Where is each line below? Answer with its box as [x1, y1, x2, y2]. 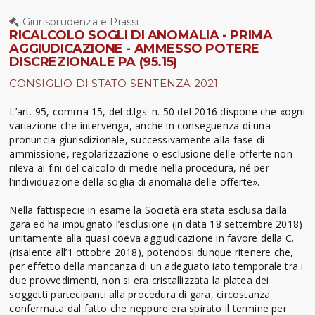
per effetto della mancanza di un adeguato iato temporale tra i [9, 259, 304, 273]
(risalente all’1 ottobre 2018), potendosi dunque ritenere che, [9, 245, 294, 259]
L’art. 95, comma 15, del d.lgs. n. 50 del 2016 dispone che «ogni [9, 104, 305, 118]
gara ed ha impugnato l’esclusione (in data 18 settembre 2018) [9, 217, 303, 231]
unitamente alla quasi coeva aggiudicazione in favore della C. [9, 231, 295, 245]
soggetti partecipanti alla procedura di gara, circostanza [9, 287, 271, 301]
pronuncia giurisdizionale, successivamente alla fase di [9, 132, 264, 146]
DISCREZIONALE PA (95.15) [9, 53, 177, 70]
